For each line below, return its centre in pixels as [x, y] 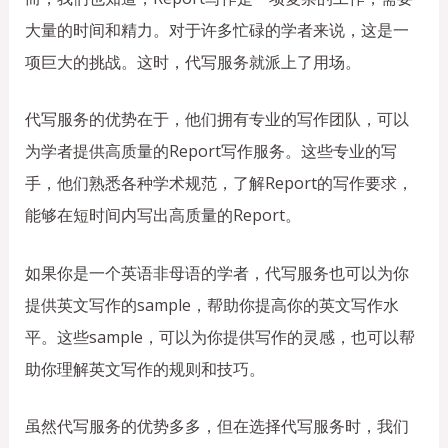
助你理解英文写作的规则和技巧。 [144, 368]
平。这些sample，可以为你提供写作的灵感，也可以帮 [219, 336]
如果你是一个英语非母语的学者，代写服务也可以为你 [216, 272]
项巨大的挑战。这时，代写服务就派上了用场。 [192, 61]
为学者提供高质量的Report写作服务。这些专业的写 [210, 151]
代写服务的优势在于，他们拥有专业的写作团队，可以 [216, 119]
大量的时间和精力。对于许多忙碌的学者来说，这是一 [216, 29]
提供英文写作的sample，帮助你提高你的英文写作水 [211, 304]
